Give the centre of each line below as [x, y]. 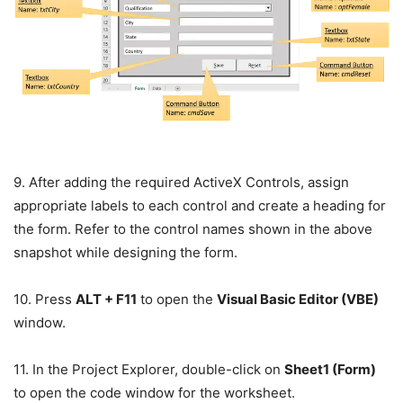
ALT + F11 [106, 299]
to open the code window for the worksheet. [154, 393]
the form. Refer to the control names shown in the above [193, 229]
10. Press [45, 299]
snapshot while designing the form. [125, 252]
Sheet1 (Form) [330, 369]
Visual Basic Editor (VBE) [298, 299]
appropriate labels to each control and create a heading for [200, 206]
